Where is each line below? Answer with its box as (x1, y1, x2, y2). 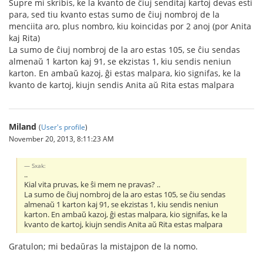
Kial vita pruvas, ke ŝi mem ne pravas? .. (24, 179, 161, 190)
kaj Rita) (9, 32, 40, 43)
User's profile (41, 122, 85, 131)
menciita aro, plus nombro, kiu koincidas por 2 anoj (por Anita (9, 21, 251, 32)
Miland (9, 121, 36, 132)
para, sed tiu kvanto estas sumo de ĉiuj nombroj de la (9, 9, 220, 20)
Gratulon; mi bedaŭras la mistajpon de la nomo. (9, 240, 198, 252)
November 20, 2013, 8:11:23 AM (9, 134, 114, 143)
